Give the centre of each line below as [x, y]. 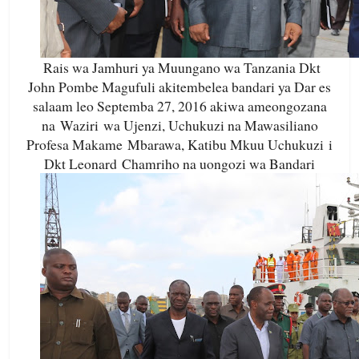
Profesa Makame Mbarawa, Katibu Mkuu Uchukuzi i [179, 145]
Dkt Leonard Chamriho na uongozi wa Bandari [179, 164]
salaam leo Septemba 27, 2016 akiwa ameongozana [179, 106]
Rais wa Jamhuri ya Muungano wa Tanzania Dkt [182, 68]
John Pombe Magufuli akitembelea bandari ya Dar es [179, 87]
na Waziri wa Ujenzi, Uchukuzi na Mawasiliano [179, 125]
